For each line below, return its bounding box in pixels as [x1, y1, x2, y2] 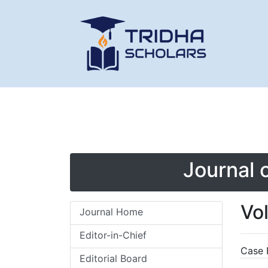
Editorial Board [80, 252, 147, 264]
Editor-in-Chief [80, 229, 147, 241]
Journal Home [80, 206, 143, 218]
